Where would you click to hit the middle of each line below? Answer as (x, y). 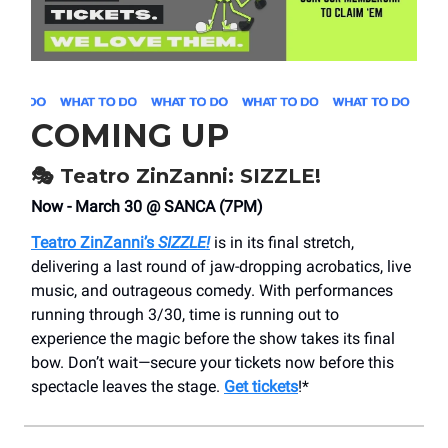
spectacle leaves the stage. (127, 387)
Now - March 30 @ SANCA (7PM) (147, 207)
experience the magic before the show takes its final (213, 339)
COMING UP (130, 136)
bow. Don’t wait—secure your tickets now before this (212, 363)
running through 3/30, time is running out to (185, 315)
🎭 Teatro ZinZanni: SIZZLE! (176, 176)
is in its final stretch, (282, 243)
